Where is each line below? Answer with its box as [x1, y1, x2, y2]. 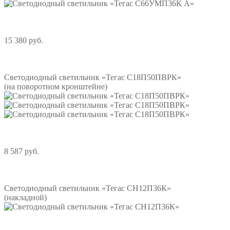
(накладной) [4, 193, 47, 202]
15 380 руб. [4, 36, 43, 45]
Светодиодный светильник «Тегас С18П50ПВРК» [4, 73, 181, 82]
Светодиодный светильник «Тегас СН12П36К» [4, 184, 171, 193]
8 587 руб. [4, 147, 39, 156]
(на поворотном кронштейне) [4, 82, 107, 91]
